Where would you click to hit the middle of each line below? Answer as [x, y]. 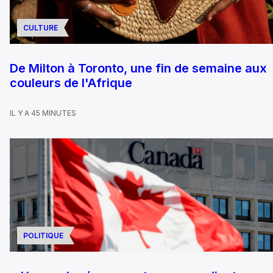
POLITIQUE [43, 236]
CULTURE [41, 27]
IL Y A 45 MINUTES [43, 113]
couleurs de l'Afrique [71, 83]
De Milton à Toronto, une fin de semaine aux [138, 68]
